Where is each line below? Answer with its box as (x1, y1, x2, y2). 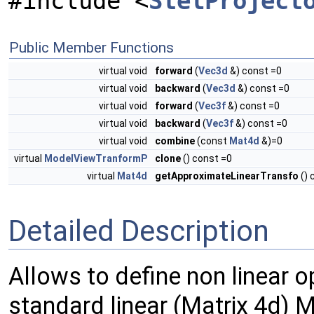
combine (155, 135, 195, 146)
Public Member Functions (9, 39, 174, 56)
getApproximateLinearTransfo (155, 170, 299, 182)
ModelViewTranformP (44, 152, 147, 164)
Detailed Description (8, 213, 269, 248)
